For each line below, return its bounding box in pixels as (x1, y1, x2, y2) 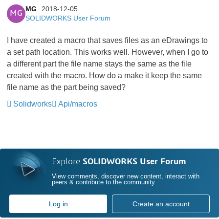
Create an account (132, 200, 190, 208)
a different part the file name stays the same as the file (7, 60, 192, 68)
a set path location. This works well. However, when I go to (7, 48, 208, 56)
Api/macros (58, 100, 97, 108)
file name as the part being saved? (7, 83, 126, 91)
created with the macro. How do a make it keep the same (7, 71, 202, 80)
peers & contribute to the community (52, 178, 155, 186)
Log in (48, 200, 68, 208)
